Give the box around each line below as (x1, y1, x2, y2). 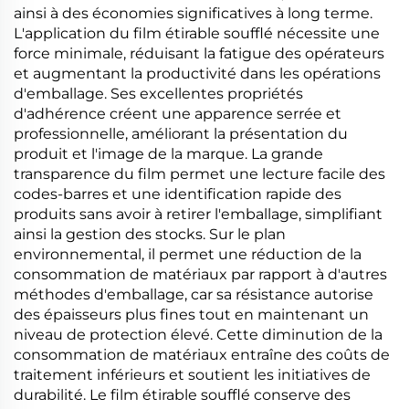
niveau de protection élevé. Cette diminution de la (14, 326, 383, 343)
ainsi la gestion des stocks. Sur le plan (14, 225, 286, 243)
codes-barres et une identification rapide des (14, 185, 341, 203)
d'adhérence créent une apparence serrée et (14, 105, 341, 122)
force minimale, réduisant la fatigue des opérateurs (14, 45, 384, 62)
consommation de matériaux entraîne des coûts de (14, 346, 390, 363)
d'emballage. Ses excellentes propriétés (14, 85, 303, 102)
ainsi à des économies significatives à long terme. (14, 5, 372, 22)
